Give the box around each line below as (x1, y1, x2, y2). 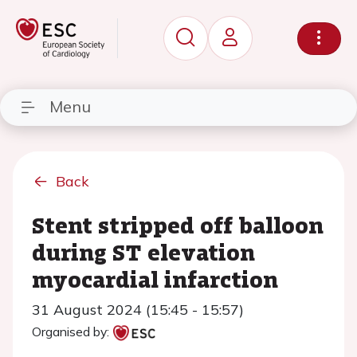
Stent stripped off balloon (32, 209, 324, 241)
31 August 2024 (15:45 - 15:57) (32, 300, 244, 319)
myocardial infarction (32, 263, 278, 295)
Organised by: (32, 324, 109, 339)
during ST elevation (32, 236, 255, 268)
